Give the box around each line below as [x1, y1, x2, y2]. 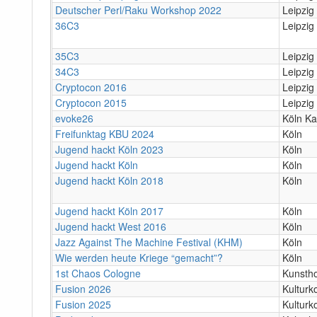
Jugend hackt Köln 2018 [55, 173, 163, 188]
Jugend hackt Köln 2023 [55, 142, 163, 156]
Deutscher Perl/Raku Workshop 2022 [55, 2, 221, 17]
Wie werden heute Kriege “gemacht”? [55, 250, 223, 265]
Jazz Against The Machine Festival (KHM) [55, 234, 243, 249]
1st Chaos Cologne [55, 265, 141, 280]
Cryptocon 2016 [55, 79, 127, 94]
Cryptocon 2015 [55, 95, 127, 110]
